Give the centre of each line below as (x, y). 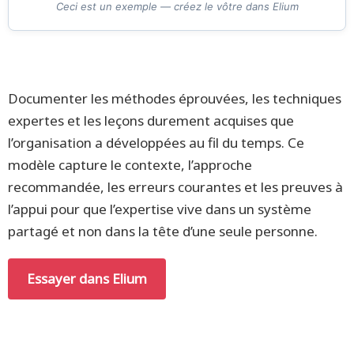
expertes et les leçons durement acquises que (151, 121)
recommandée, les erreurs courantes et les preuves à (175, 187)
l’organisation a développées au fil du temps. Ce (156, 143)
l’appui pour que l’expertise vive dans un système (160, 209)
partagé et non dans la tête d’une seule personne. (163, 231)
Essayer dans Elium (87, 279)
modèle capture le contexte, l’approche (130, 165)
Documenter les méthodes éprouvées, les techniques (175, 98)
